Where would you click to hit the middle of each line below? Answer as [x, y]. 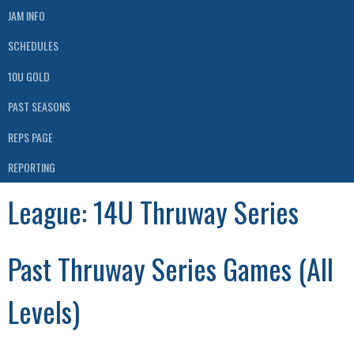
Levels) [44, 311]
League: [51, 211]
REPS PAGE [30, 137]
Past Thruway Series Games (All [171, 268]
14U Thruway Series [196, 211]
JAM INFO [26, 15]
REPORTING [32, 168]
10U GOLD [29, 76]
